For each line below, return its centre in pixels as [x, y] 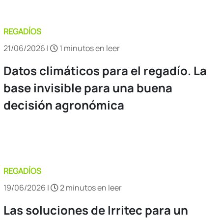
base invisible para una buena [88, 87]
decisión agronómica [64, 105]
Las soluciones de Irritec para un [96, 210]
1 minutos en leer [89, 48]
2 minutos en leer [90, 187]
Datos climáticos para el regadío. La [105, 70]
